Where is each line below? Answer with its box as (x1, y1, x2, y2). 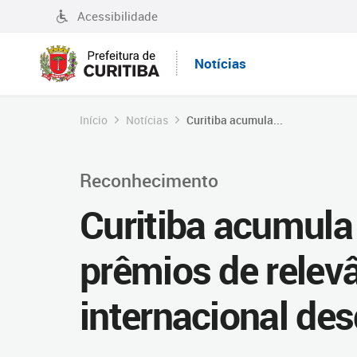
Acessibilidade (77, 8, 158, 24)
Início (80, 112, 108, 127)
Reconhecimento (80, 167, 218, 193)
